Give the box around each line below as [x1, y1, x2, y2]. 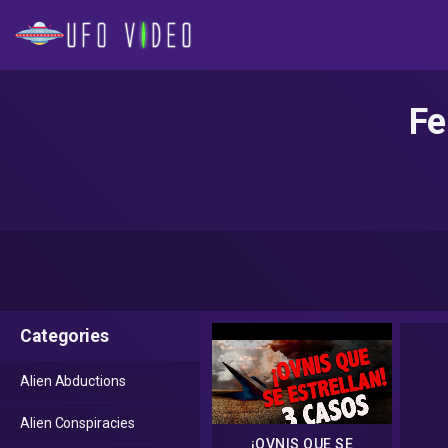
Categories [20, 326, 110, 346]
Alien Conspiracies [20, 415, 135, 431]
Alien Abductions [20, 373, 126, 389]
